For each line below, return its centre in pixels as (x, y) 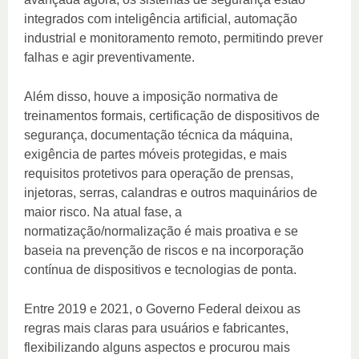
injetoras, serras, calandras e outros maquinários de (171, 193)
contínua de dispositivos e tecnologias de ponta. (160, 270)
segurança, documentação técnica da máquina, (158, 135)
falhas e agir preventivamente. (109, 58)
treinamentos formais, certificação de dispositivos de (172, 116)
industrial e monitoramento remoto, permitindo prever (173, 38)
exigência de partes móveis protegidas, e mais (155, 155)
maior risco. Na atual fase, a (103, 212)
